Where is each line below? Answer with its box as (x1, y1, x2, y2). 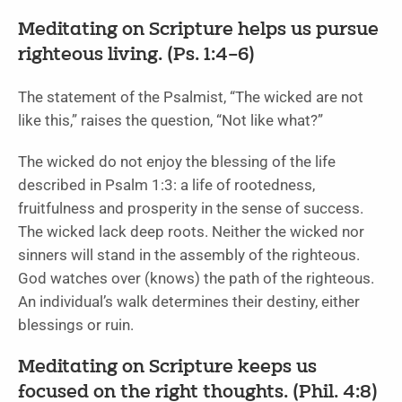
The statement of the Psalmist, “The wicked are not (18, 89, 363, 107)
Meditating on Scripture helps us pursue (18, 22, 379, 40)
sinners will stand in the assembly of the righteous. (18, 247, 360, 265)
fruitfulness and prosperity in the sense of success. (18, 200, 363, 218)
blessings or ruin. (18, 317, 134, 335)
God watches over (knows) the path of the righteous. (18, 270, 374, 288)
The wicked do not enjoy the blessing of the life (18, 153, 336, 171)
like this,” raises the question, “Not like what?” (18, 112, 323, 130)
